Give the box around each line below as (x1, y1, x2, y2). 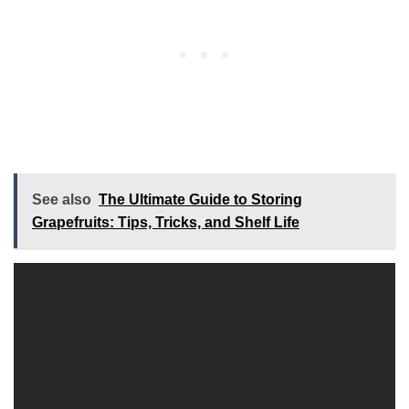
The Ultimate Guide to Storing (99, 192, 302, 208)
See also (32, 192, 91, 208)
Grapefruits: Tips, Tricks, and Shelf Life (32, 215, 299, 231)
